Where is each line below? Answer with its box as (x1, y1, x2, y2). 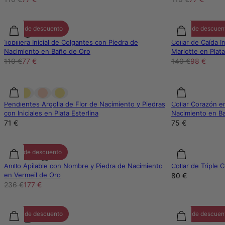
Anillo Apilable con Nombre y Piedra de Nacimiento (4, 162, 163, 170)
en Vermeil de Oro (4, 171, 61, 179)
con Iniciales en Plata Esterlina (4, 109, 98, 118)
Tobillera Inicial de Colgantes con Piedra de (4, 38, 138, 47)
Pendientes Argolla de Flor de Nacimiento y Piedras (4, 100, 165, 108)
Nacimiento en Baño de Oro (4, 47, 90, 56)
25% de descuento (10, 148, 62, 156)
